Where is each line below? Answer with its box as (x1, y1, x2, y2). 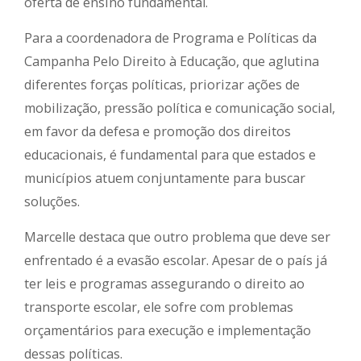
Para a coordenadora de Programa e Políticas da (24, 29, 317, 48)
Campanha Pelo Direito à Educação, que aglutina (24, 52, 319, 71)
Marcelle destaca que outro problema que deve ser (24, 228, 330, 247)
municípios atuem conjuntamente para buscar (24, 169, 305, 188)
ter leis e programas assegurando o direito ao (24, 275, 305, 293)
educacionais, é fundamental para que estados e (24, 146, 316, 164)
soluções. (24, 193, 80, 211)
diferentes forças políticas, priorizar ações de (24, 76, 300, 94)
